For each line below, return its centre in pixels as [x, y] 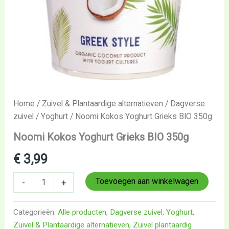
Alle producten [82, 212]
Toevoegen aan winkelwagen [147, 181]
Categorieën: [36, 212]
